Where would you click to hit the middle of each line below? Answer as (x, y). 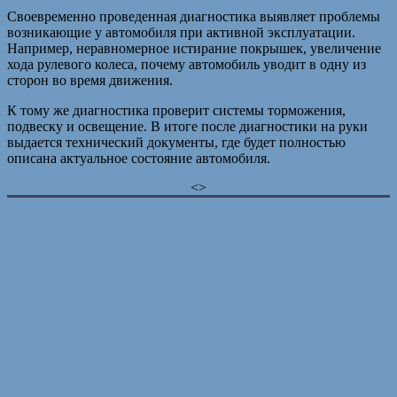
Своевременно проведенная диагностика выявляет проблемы (194, 17)
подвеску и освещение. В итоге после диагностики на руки (187, 127)
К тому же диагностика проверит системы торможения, (176, 111)
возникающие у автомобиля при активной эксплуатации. (181, 33)
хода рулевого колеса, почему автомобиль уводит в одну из (187, 65)
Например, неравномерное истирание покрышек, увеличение (194, 49)
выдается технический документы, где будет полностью (176, 143)
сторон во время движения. (90, 81)
